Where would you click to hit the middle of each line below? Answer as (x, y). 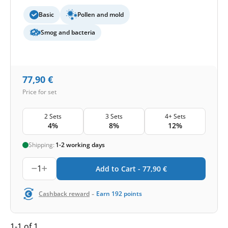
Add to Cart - (119, 168)
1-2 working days (80, 145)
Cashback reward (64, 193)
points (133, 193)
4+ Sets (175, 116)
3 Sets (114, 116)
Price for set (39, 92)
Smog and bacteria (68, 33)
